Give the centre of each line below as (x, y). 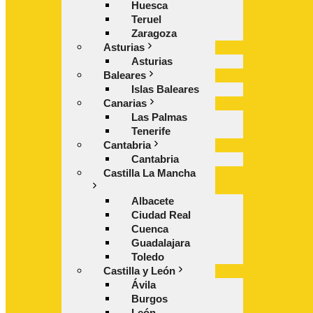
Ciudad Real (161, 215)
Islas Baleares (165, 89)
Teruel (146, 19)
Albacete (153, 201)
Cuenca (150, 229)
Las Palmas (159, 117)
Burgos (150, 299)
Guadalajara (161, 243)
